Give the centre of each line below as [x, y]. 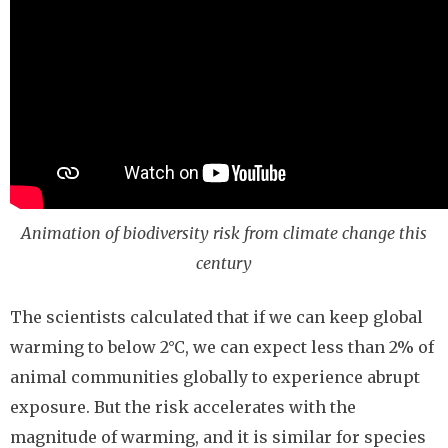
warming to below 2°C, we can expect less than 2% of [222, 347]
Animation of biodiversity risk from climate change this [224, 233]
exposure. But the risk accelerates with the [183, 407]
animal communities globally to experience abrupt [215, 377]
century [224, 263]
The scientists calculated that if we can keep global [216, 317]
